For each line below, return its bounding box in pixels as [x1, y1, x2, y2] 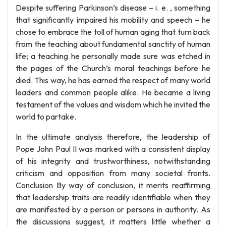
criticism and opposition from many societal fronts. [16, 168, 210, 178]
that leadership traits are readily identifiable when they [16, 192, 210, 202]
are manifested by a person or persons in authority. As [16, 204, 210, 214]
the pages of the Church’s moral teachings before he [16, 63, 210, 73]
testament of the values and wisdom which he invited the [16, 99, 210, 109]
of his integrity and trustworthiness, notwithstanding [16, 156, 210, 166]
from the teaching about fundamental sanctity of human [16, 39, 210, 49]
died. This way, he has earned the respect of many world [16, 75, 210, 85]
